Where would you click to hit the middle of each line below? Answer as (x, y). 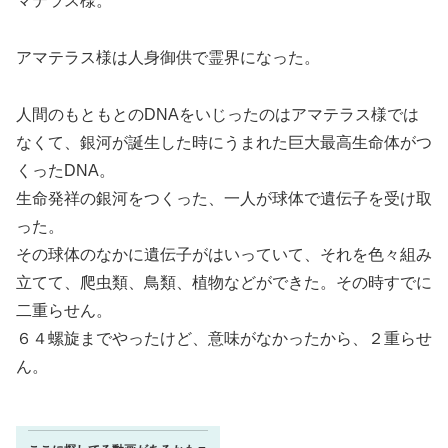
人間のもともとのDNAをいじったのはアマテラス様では (217, 114)
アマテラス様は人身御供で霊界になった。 (168, 58)
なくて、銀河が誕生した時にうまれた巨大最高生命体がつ (224, 142)
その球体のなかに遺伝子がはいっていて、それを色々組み (224, 254)
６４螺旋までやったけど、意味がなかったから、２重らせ (224, 338)
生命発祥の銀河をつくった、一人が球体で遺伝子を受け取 (224, 198)
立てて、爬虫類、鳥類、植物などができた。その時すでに (224, 282)
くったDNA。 (65, 170)
